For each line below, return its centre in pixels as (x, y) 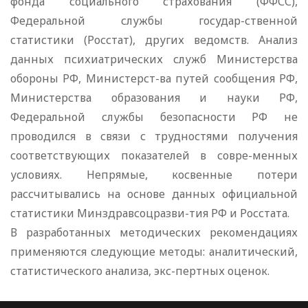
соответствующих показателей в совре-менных (154, 156)
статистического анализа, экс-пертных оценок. (140, 271)
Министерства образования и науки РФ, (154, 98)
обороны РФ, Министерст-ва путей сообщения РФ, (154, 79)
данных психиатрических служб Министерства (154, 59)
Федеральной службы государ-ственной (154, 21)
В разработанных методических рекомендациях (154, 233)
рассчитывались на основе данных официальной (154, 194)
